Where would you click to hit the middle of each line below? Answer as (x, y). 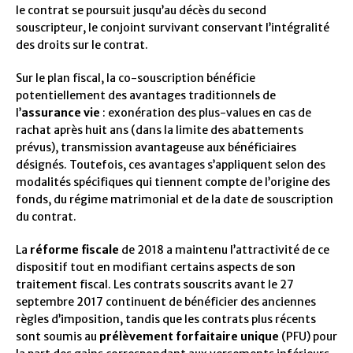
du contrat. (46, 217)
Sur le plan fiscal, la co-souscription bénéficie (136, 78)
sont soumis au (58, 337)
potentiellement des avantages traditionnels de (146, 96)
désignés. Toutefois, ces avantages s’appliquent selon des (171, 165)
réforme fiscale (74, 250)
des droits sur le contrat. (82, 45)
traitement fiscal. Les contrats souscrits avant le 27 (155, 285)
